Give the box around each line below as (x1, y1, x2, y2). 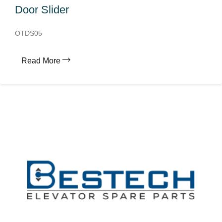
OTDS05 (15, 29, 42, 37)
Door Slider (15, 3, 69, 16)
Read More (21, 56, 60, 65)
